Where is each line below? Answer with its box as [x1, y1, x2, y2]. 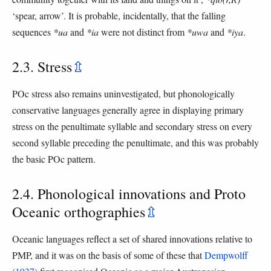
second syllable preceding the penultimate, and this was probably [12, 136, 259, 149]
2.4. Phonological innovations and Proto [12, 183, 246, 203]
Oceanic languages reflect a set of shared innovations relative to [12, 232, 252, 245]
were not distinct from [99, 25, 187, 39]
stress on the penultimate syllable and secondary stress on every [12, 120, 252, 133]
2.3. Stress [12, 57, 72, 77]
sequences [12, 25, 53, 39]
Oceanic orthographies [12, 201, 145, 221]
